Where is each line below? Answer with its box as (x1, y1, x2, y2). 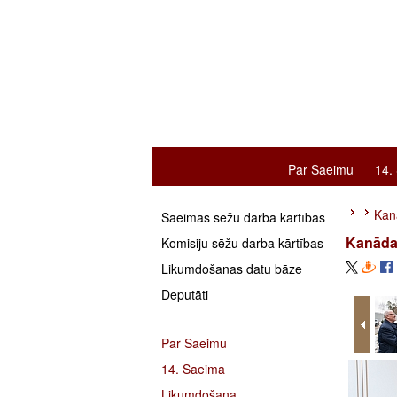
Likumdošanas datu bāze (161, 260, 302, 277)
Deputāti (161, 285, 208, 303)
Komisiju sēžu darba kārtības (161, 234, 323, 252)
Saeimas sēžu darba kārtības (161, 208, 325, 226)
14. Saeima (161, 360, 225, 378)
